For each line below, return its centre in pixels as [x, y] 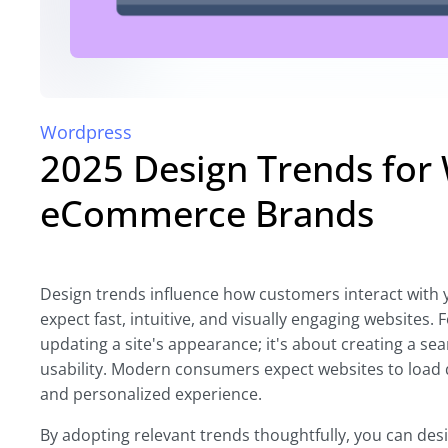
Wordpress [86, 132]
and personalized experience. [151, 394]
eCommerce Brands [207, 213]
